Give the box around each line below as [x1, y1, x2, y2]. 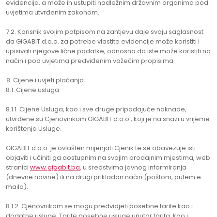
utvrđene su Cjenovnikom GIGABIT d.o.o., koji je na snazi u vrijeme [6, 114, 210, 124]
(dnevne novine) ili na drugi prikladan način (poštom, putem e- [6, 172, 204, 182]
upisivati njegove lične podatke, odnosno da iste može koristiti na [6, 46, 211, 56]
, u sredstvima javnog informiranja [80, 163, 186, 172]
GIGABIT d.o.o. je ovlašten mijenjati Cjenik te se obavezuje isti [6, 143, 196, 153]
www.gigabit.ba [30, 163, 80, 172]
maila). [6, 182, 28, 191]
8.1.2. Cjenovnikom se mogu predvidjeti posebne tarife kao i [6, 201, 193, 211]
